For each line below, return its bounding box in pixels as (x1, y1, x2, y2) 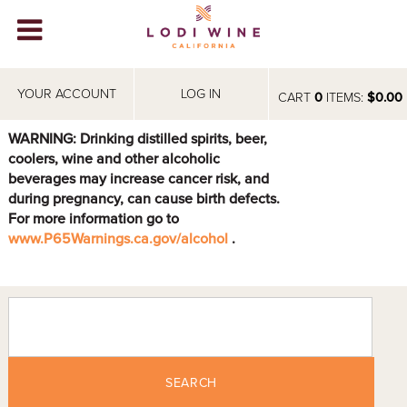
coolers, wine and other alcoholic (7, 149, 220, 168)
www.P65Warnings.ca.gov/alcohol (7, 229, 232, 248)
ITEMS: (322, 90, 367, 106)
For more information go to (7, 209, 179, 228)
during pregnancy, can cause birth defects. (7, 189, 280, 208)
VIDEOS (7, 117, 60, 136)
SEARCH (165, 374, 217, 391)
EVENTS (7, 240, 62, 259)
